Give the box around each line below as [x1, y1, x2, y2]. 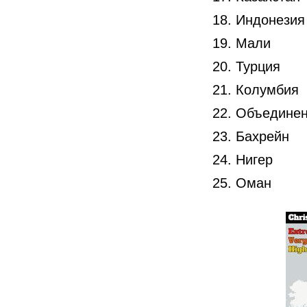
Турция [236, 58, 280, 74]
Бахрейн [236, 128, 289, 144]
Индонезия [236, 12, 305, 27]
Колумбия [236, 82, 299, 97]
